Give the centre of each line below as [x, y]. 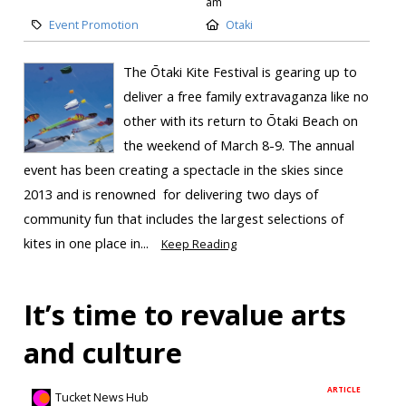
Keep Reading [198, 244]
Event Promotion [93, 25]
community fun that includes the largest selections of [183, 218]
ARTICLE [344, 389]
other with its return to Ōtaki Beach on [240, 120]
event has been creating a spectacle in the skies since [183, 169]
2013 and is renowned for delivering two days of [170, 193]
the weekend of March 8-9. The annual [238, 145]
